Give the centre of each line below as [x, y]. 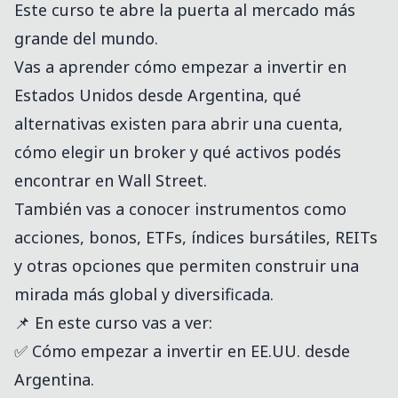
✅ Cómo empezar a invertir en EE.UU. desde [182, 351]
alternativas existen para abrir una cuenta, [179, 124]
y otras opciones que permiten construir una [187, 266]
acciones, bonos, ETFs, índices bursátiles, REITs [196, 238]
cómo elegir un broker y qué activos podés [178, 152]
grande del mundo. [86, 39]
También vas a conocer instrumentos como [180, 209]
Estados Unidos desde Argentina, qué [158, 96]
